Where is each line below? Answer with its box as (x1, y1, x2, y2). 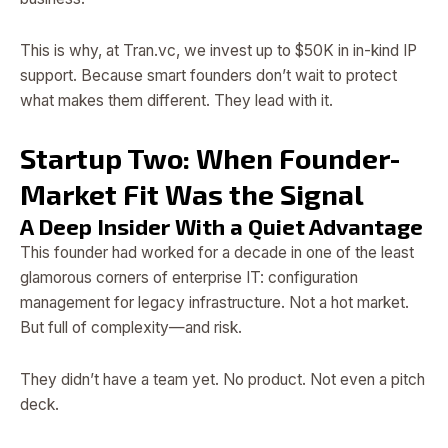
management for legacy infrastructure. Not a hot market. (20, 293, 409, 313)
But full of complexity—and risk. (20, 318, 242, 338)
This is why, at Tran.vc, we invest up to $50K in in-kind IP (20, 40, 417, 60)
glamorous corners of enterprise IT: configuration (20, 268, 358, 288)
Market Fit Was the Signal (20, 177, 364, 212)
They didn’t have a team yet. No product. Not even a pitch (20, 370, 425, 390)
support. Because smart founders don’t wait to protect (20, 65, 397, 85)
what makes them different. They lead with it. (20, 90, 333, 110)
